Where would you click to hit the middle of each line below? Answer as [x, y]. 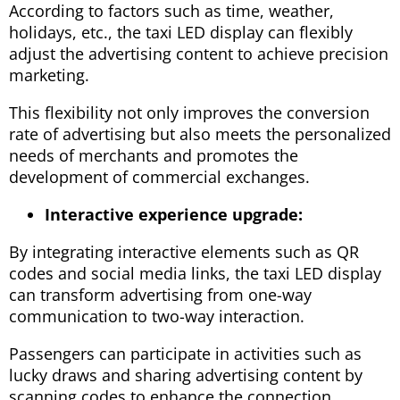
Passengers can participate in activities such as [185, 353]
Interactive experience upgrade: [174, 214]
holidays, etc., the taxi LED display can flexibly [181, 32]
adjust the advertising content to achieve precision [199, 53]
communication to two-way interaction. [157, 316]
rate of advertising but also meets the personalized [200, 133]
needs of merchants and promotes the [154, 155]
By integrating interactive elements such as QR [184, 251]
